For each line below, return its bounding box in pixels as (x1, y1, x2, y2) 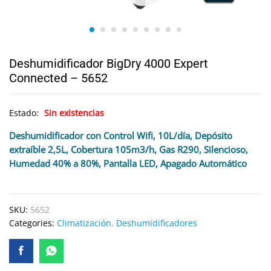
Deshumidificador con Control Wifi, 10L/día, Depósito (9, 129, 232, 142)
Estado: (9, 107, 41, 119)
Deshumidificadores (116, 217, 197, 229)
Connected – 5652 (9, 71, 108, 85)
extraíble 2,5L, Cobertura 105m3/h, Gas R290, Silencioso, (9, 143, 248, 156)
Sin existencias (44, 107, 104, 119)
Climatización (57, 217, 111, 229)
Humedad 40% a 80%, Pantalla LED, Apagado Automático (9, 157, 247, 170)
